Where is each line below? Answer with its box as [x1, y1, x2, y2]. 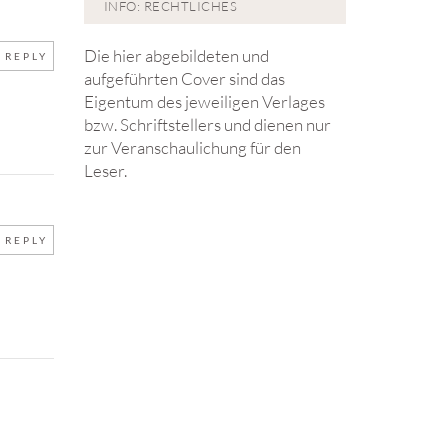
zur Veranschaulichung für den [83, 136, 301, 158]
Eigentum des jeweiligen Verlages [83, 90, 325, 112]
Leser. [83, 159, 127, 181]
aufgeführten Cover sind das [83, 67, 285, 89]
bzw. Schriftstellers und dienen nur [83, 113, 331, 135]
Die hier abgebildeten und [83, 44, 269, 66]
